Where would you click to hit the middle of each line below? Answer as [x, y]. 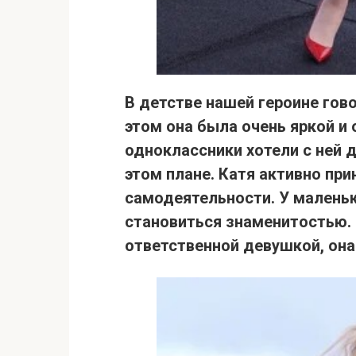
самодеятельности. [200, 198]
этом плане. [172, 174]
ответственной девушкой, [226, 246]
